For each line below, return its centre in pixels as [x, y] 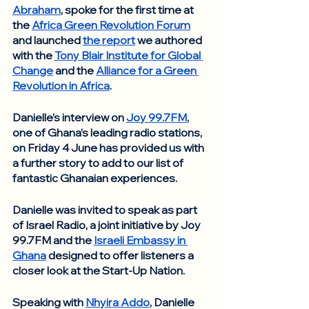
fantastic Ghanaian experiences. [96, 178]
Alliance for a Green [147, 70]
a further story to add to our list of [99, 163]
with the [33, 55]
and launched [48, 40]
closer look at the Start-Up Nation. [100, 270]
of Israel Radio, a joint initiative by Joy [108, 225]
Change [33, 70]
